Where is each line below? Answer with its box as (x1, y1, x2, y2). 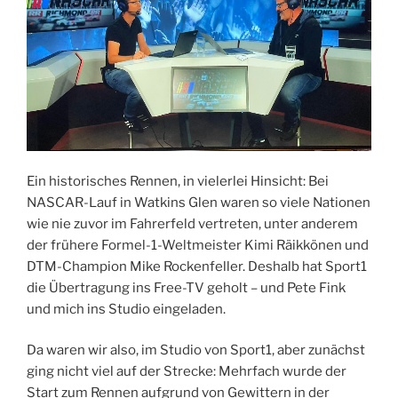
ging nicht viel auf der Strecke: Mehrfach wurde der (27, 363, 346, 380)
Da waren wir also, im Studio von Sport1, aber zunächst (27, 342, 365, 359)
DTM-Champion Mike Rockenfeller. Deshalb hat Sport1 (27, 258, 367, 275)
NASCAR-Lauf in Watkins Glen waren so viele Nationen (27, 194, 370, 211)
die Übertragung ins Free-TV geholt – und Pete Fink (27, 279, 346, 296)
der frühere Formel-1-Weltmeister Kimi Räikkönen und (27, 236, 369, 253)
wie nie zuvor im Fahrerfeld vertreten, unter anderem (27, 215, 358, 232)
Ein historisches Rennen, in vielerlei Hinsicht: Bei (27, 172, 329, 189)
